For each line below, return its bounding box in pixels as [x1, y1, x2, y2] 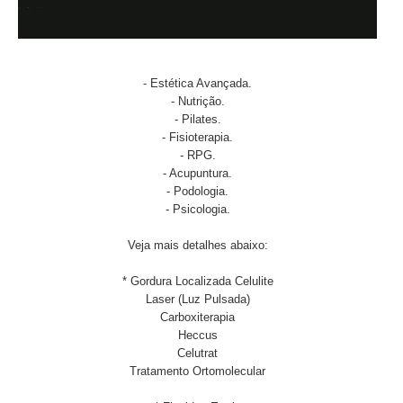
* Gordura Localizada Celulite [121, 274, 273, 288]
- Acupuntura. [163, 166, 232, 180]
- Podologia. [166, 184, 228, 198]
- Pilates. [174, 112, 221, 126]
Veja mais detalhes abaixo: [127, 238, 268, 252]
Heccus [177, 328, 218, 342]
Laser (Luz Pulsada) [145, 292, 250, 306]
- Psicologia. [165, 202, 230, 216]
